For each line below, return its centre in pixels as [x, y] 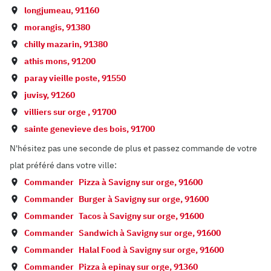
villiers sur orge [56, 112]
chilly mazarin [52, 44]
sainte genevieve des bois [75, 129]
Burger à [96, 199]
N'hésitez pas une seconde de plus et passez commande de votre [133, 148]
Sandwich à [103, 233]
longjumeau [47, 10]
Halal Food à [104, 250]
